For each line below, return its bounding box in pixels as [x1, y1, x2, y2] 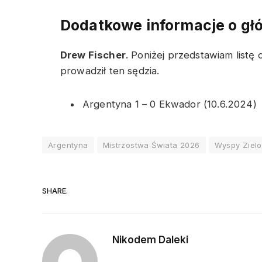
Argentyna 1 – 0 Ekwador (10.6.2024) [82, 98, 257, 110]
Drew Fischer [60, 49, 126, 61]
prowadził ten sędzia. [60, 64, 160, 77]
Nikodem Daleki [112, 234, 188, 246]
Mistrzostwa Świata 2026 [102, 140, 200, 150]
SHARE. [42, 185, 68, 195]
